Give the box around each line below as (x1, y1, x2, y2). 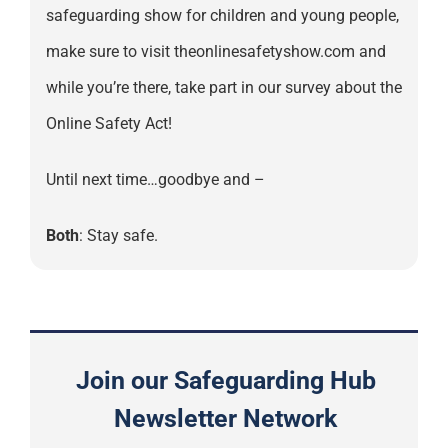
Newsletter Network (114, 403, 337, 434)
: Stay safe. (78, 226, 158, 246)
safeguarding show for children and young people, (45, 6, 399, 26)
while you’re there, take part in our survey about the (45, 78, 402, 98)
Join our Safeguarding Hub (75, 365, 376, 396)
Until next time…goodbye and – (45, 170, 265, 190)
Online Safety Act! (45, 114, 172, 134)
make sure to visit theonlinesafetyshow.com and (45, 42, 386, 62)
